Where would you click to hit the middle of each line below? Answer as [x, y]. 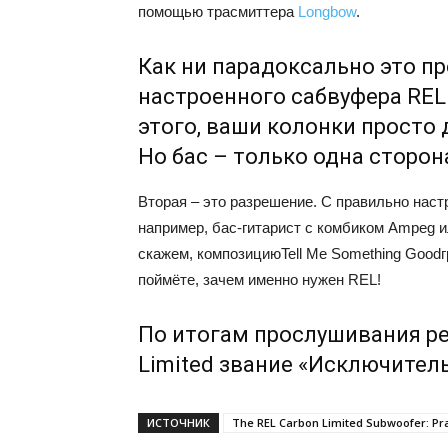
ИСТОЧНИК [178, 422]
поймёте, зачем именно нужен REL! [259, 279]
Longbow [327, 11]
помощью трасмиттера [218, 11]
